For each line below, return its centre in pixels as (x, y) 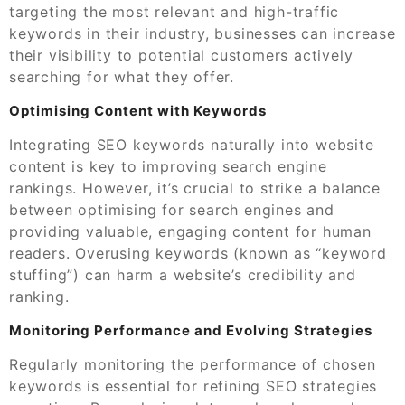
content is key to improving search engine (168, 166)
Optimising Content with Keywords (138, 110)
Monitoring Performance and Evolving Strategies (191, 330)
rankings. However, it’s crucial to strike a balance (195, 188)
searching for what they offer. (122, 76)
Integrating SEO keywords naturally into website (192, 144)
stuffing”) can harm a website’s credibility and (183, 274)
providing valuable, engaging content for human (190, 231)
